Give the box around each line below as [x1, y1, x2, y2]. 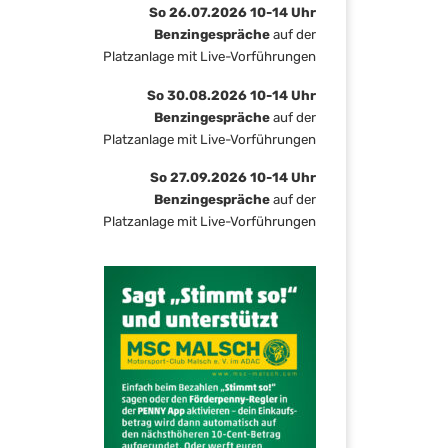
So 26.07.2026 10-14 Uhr [149, 3, 316, 20]
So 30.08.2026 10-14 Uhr [147, 86, 316, 103]
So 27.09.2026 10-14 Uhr [150, 169, 316, 186]
